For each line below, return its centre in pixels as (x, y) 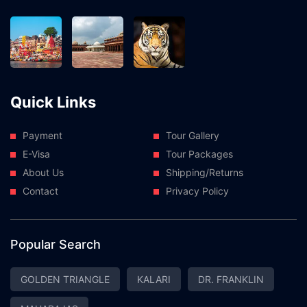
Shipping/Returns (205, 172)
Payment (42, 135)
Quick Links (53, 102)
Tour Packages (199, 153)
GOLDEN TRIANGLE (65, 279)
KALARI (154, 279)
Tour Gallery (193, 135)
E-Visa (36, 153)
